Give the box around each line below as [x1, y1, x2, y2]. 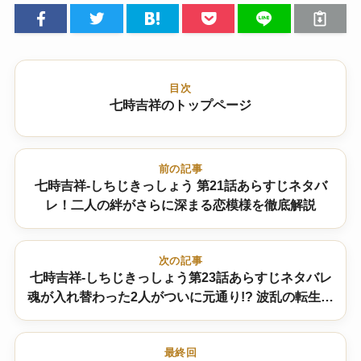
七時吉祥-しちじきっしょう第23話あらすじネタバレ [29, 270, 332, 284]
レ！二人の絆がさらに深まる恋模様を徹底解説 [45, 197, 316, 212]
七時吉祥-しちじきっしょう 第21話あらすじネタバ [34, 178, 327, 193]
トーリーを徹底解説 [122, 309, 239, 323]
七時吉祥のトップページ [110, 98, 251, 112]
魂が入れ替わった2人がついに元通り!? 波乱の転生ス [27, 289, 334, 304]
